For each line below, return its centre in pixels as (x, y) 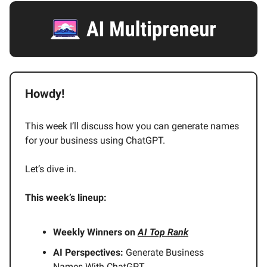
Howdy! (45, 94)
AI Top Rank (163, 232)
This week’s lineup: (66, 198)
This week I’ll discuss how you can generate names (132, 126)
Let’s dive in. (51, 169)
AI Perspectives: (89, 253)
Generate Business (165, 253)
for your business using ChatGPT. (95, 141)
